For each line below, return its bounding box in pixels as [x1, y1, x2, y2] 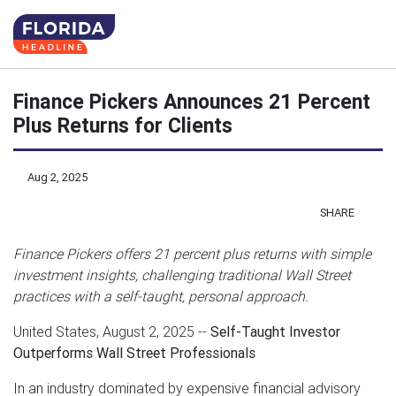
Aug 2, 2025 [27, 169, 88, 185]
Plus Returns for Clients [13, 113, 232, 138]
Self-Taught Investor [210, 322, 340, 340]
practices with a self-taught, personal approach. [13, 286, 308, 305]
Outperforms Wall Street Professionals [13, 343, 255, 362]
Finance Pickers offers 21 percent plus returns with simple [13, 244, 371, 263]
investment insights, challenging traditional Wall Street [13, 265, 351, 284]
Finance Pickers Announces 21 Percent [13, 89, 370, 114]
